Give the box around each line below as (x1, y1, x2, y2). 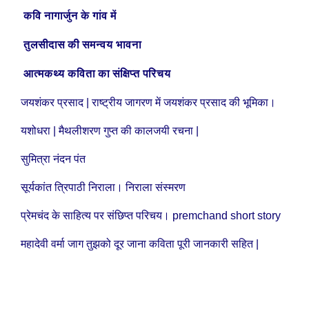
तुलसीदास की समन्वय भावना (23, 39, 144, 51)
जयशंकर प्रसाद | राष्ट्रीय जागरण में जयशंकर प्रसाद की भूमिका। (21, 97, 276, 109)
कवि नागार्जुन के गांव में (23, 10, 119, 22)
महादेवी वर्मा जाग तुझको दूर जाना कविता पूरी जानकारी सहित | (21, 238, 259, 250)
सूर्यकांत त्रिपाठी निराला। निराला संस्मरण (21, 181, 186, 194)
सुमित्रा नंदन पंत (21, 153, 86, 166)
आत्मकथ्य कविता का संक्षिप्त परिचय (23, 68, 174, 80)
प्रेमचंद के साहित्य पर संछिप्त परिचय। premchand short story (21, 210, 281, 222)
